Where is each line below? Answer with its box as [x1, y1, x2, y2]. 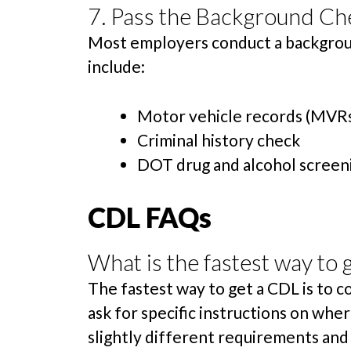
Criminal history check [137, 129, 300, 150]
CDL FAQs [88, 201, 212, 234]
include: [88, 56, 145, 77]
